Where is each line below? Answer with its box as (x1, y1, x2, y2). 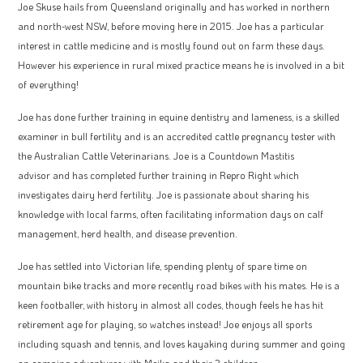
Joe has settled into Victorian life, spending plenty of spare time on (18, 259, 307, 273)
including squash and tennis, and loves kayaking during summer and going (18, 337, 345, 351)
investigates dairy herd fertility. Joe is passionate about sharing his (18, 188, 309, 202)
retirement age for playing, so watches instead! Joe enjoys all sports (18, 318, 312, 331)
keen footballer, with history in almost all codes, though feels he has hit (18, 298, 323, 312)
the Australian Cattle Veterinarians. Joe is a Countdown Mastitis (18, 149, 294, 163)
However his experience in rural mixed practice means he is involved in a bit (18, 58, 344, 72)
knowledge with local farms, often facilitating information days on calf (18, 207, 323, 221)
